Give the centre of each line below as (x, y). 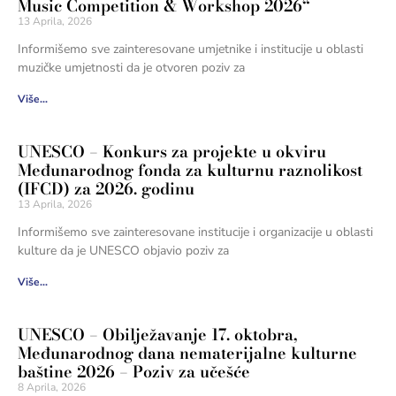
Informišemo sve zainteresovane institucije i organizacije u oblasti (195, 232)
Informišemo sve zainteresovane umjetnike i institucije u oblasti (190, 49)
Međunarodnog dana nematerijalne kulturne (187, 353)
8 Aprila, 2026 (51, 387)
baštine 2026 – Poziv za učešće (133, 371)
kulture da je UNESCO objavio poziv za (123, 250)
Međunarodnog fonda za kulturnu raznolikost (190, 170)
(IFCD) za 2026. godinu (106, 188)
